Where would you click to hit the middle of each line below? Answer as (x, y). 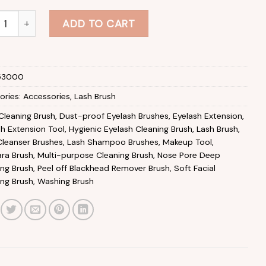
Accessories (46, 96)
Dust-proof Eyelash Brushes (114, 115)
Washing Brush (65, 181)
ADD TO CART (99, 23)
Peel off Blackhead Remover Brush (103, 168)
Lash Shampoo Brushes (113, 142)
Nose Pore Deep (189, 155)
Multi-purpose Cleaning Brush (95, 155)
